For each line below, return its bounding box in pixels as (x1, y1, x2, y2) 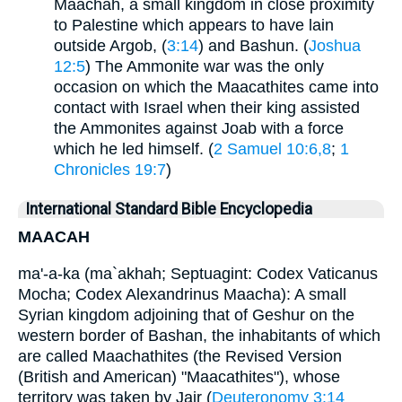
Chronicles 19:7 (54, 161, 166, 179)
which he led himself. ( (54, 140, 214, 159)
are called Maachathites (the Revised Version (18, 346, 342, 365)
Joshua (309, 37, 361, 56)
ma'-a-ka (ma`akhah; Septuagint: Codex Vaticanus (18, 264, 378, 283)
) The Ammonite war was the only (85, 57, 324, 76)
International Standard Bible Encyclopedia (25, 200, 312, 219)
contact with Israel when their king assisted (54, 99, 360, 118)
